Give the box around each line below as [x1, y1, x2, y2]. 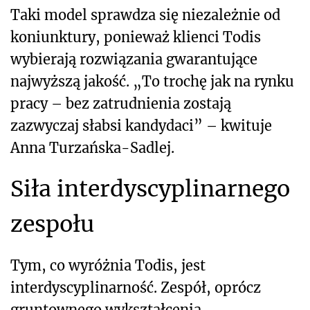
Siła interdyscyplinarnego [10, 175, 290, 203]
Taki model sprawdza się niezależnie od [10, 6, 280, 24]
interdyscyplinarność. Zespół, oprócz [10, 279, 261, 297]
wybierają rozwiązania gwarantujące [10, 51, 257, 69]
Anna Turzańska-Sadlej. [10, 139, 174, 157]
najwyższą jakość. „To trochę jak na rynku [10, 73, 294, 91]
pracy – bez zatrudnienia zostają [10, 95, 231, 113]
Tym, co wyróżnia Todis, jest [10, 257, 206, 275]
